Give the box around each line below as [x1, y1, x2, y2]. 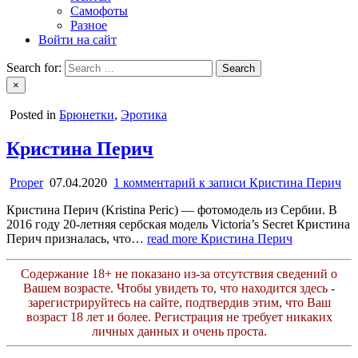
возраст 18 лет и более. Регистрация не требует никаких [26, 309, 332, 324]
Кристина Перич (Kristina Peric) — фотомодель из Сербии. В [6, 202, 337, 217]
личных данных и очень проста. [91, 324, 267, 338]
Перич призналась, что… [6, 231, 147, 245]
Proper [10, 175, 43, 189]
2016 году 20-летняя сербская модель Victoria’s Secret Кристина [6, 217, 350, 231]
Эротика [121, 108, 167, 121]
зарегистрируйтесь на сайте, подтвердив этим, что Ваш [27, 295, 331, 309]
